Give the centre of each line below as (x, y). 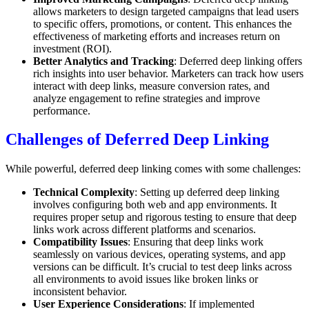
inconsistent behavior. (80, 292)
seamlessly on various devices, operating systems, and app (159, 255)
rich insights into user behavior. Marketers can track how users (168, 73)
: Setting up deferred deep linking (207, 192)
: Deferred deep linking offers (238, 61)
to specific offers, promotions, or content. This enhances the (162, 23)
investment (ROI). (72, 48)
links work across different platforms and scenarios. (144, 230)
